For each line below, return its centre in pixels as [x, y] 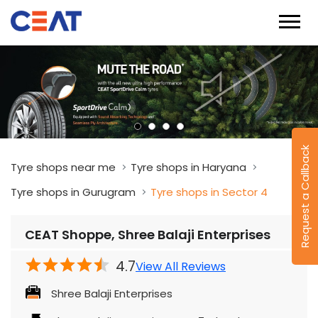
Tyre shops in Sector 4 [209, 192]
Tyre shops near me [63, 168]
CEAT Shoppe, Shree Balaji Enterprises [148, 235]
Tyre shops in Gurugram [73, 192]
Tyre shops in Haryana [188, 168]
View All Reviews [181, 266]
